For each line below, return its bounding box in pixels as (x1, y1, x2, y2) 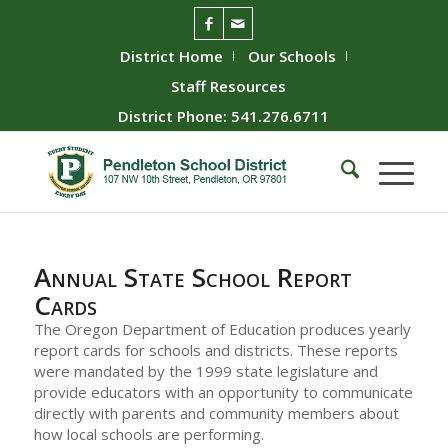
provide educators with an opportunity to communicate (33, 382, 413, 402)
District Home (120, 46, 224, 66)
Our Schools (248, 46, 337, 66)
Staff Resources (171, 76, 287, 96)
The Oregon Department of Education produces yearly (33, 319, 411, 339)
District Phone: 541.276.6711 (118, 106, 330, 126)
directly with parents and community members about (33, 403, 399, 423)
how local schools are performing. (33, 424, 264, 444)
